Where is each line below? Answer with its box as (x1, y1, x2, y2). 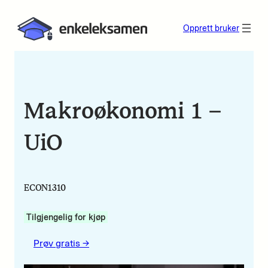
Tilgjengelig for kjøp (26, 211, 105, 223)
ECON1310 (24, 181, 66, 194)
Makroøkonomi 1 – (24, 95, 221, 126)
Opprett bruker (183, 23, 239, 34)
